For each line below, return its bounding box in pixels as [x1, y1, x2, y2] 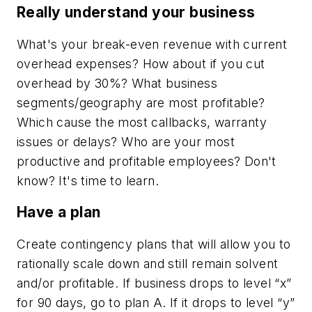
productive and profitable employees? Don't [17, 153, 276, 169]
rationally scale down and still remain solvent [17, 256, 279, 271]
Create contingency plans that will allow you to [17, 236, 291, 251]
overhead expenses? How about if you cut [17, 56, 265, 71]
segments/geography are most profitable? [17, 95, 265, 110]
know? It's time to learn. [17, 173, 159, 188]
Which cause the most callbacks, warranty [17, 114, 267, 130]
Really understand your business [17, 3, 256, 21]
